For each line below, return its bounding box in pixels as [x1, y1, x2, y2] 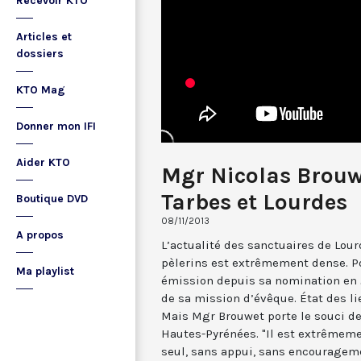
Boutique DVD [16, 192, 88, 205]
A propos [16, 228, 64, 242]
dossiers [16, 47, 64, 60]
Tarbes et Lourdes [161, 188, 347, 215]
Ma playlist [16, 264, 74, 278]
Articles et [16, 30, 72, 44]
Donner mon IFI [16, 119, 96, 133]
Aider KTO [16, 156, 70, 169]
